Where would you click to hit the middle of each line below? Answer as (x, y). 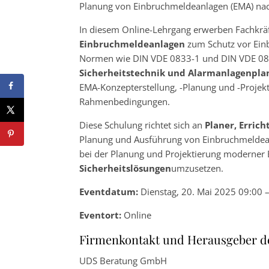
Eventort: (100, 215)
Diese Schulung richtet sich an (142, 125)
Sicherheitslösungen (125, 168)
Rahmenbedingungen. (125, 101)
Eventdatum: (109, 191)
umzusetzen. (197, 168)
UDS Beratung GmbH (123, 260)
